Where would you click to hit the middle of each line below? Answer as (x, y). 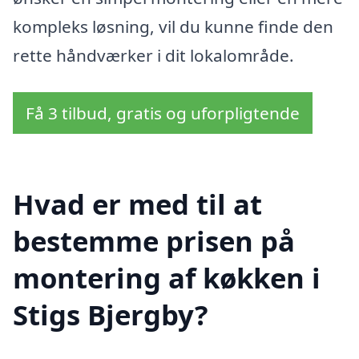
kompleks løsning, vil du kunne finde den (173, 27)
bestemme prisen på (154, 240)
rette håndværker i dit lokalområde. (153, 56)
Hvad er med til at (137, 204)
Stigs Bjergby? (111, 314)
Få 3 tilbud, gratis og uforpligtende (163, 113)
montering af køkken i (167, 277)
